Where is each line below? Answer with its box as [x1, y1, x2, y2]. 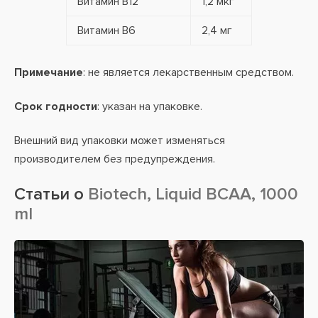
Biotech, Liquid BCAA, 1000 [84, 184, 298, 204]
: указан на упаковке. [97, 99, 202, 114]
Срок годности [14, 99, 97, 114]
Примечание [14, 65, 83, 79]
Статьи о [14, 184, 84, 204]
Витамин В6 [77, 23, 136, 38]
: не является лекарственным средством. [83, 65, 294, 79]
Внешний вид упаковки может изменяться [14, 133, 225, 148]
